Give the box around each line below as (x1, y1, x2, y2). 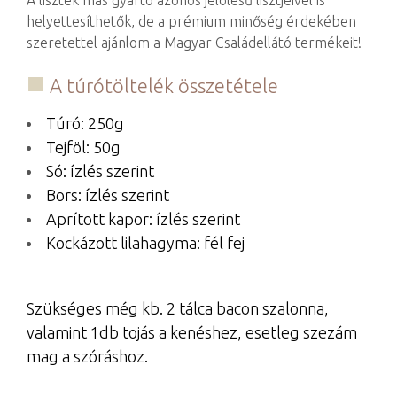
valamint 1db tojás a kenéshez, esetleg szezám (27, 323, 357, 342)
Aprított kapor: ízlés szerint (46, 209, 240, 228)
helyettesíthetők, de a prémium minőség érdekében (27, 13, 356, 30)
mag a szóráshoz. (27, 347, 148, 366)
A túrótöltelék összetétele (50, 74, 278, 97)
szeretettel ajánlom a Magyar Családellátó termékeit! (27, 35, 362, 51)
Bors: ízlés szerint (46, 185, 169, 204)
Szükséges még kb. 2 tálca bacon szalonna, (27, 300, 329, 318)
